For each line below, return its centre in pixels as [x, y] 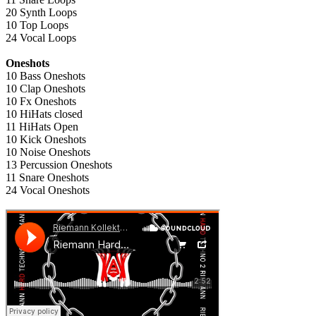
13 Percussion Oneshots [59, 164]
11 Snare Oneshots [47, 177]
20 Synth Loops [41, 12]
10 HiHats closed [44, 114]
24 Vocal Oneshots [48, 190]
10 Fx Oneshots [41, 101]
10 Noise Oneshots [48, 152]
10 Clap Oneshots [45, 88]
